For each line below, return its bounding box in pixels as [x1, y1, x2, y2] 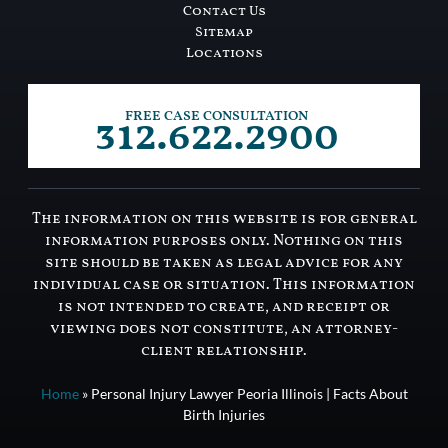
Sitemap [195, 22, 253, 42]
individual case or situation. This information [33, 274, 415, 296]
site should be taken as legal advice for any [45, 252, 403, 274]
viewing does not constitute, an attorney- [50, 318, 398, 340]
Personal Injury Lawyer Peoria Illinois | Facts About [90, 384, 408, 402]
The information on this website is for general [31, 208, 417, 230]
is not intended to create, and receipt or [58, 296, 390, 318]
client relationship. [141, 340, 307, 362]
